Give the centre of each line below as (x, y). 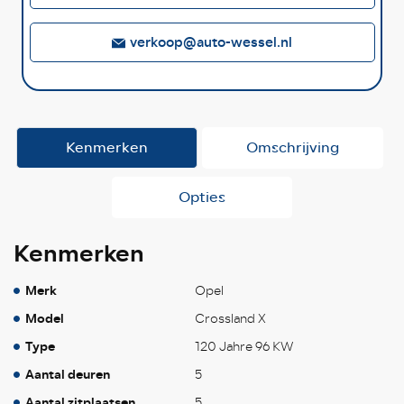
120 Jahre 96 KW (243, 346)
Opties (202, 197)
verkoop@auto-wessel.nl (211, 42)
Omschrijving (292, 147)
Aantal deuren (68, 374)
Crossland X (230, 318)
